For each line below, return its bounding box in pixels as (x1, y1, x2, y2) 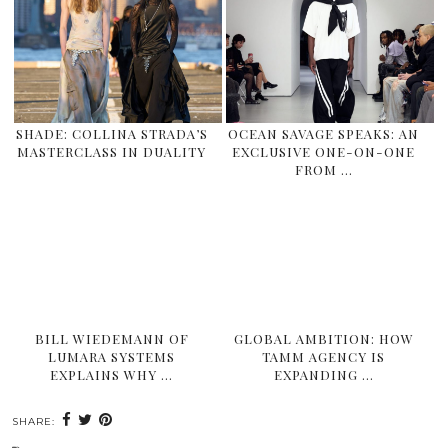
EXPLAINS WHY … (50, 365, 174, 383)
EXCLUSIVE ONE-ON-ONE (232, 143, 416, 161)
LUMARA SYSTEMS (48, 347, 176, 365)
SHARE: (12, 414, 59, 428)
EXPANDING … (273, 365, 374, 383)
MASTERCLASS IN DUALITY (17, 143, 207, 161)
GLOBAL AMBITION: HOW (233, 329, 414, 347)
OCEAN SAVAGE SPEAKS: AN (228, 125, 420, 143)
